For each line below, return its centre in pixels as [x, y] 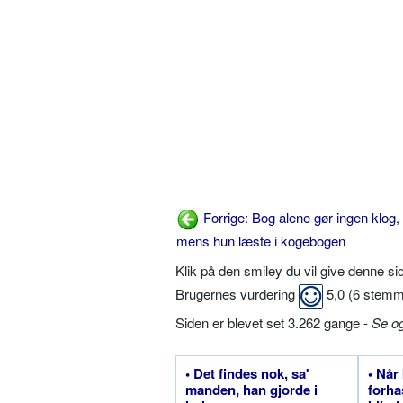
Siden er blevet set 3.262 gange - [273, 322]
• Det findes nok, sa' [247, 373]
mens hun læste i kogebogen [261, 241]
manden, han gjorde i [251, 389]
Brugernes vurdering [237, 294]
